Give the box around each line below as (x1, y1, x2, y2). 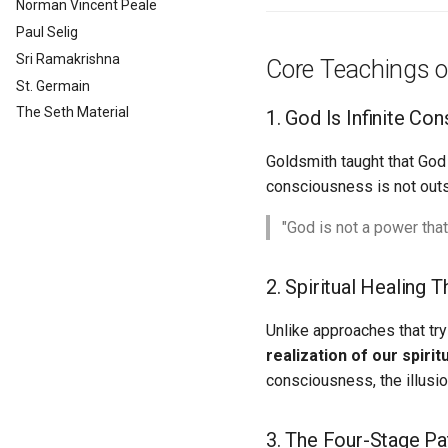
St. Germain (16, 77, 90, 94)
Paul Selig (16, 24, 78, 40)
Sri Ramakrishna (16, 50, 120, 67)
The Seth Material (16, 104, 129, 121)
